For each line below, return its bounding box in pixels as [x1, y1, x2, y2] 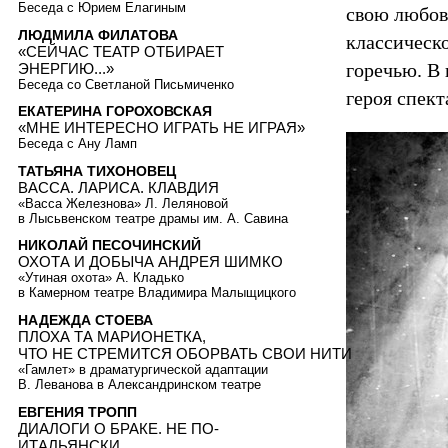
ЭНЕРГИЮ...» [18, 59, 114, 77]
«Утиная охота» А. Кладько [18, 270, 184, 286]
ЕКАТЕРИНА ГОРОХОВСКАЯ [18, 103, 212, 120]
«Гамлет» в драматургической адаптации [18, 362, 268, 378]
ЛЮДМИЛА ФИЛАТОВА [18, 26, 178, 43]
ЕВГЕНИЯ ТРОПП [18, 403, 137, 420]
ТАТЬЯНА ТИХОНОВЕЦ [18, 162, 176, 179]
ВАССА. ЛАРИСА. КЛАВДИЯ [18, 178, 219, 196]
